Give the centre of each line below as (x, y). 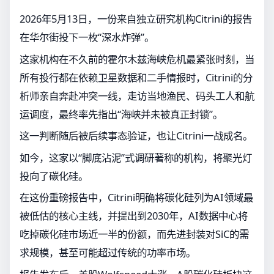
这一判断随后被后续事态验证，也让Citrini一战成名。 (136, 136)
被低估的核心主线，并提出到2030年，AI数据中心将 (134, 216)
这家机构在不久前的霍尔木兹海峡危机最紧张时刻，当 (137, 59)
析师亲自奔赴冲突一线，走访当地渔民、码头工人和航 (137, 95)
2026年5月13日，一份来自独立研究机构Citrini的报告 (136, 18)
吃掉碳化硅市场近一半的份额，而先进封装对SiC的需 (134, 234)
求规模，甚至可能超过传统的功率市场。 (108, 253)
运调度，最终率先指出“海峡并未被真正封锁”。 (121, 114)
